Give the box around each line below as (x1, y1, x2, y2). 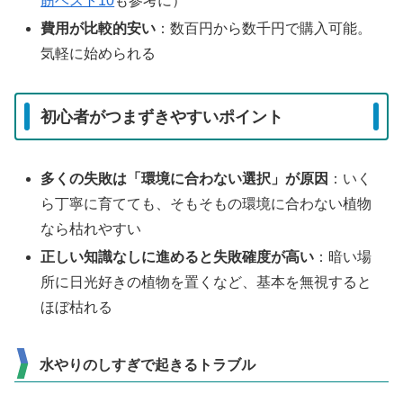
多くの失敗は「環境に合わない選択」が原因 (40, 171, 329, 187)
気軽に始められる (40, 46, 157, 62)
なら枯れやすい (40, 221, 142, 237)
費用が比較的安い (40, 21, 157, 37)
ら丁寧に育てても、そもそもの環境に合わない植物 (40, 196, 372, 212)
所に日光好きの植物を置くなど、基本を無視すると (40, 274, 372, 291)
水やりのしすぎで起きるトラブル (40, 357, 255, 373)
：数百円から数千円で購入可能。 (156, 21, 372, 37)
